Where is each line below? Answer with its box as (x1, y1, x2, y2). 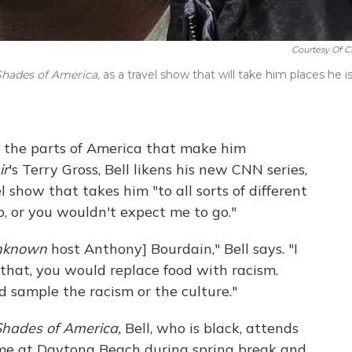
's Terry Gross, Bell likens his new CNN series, (9, 160, 307, 178)
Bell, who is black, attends (121, 319, 299, 337)
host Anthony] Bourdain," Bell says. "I (47, 240, 298, 258)
